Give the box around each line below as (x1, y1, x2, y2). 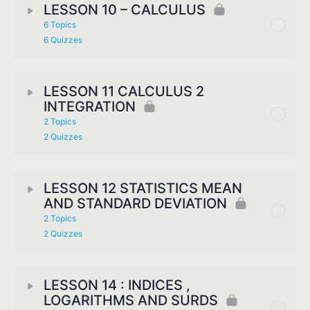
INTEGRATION (44, 98, 136, 116)
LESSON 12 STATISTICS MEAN (44, 180, 242, 197)
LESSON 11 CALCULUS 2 (44, 83, 204, 100)
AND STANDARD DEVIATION (44, 195, 227, 212)
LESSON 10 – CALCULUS (44, 1, 206, 19)
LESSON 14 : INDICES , (44, 277, 190, 294)
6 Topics (44, 19, 76, 30)
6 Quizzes (44, 35, 82, 46)
